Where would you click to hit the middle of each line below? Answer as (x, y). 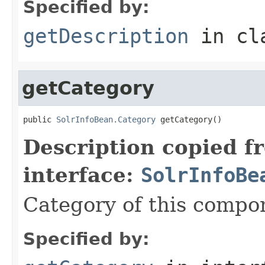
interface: (82, 175)
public (40, 119)
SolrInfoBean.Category (106, 119)
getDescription (106, 36)
